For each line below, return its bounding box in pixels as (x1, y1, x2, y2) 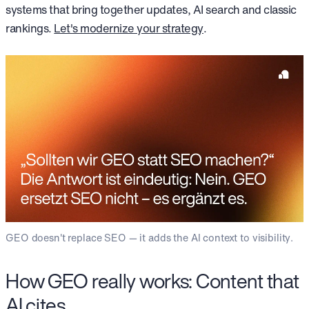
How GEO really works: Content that (6, 266, 299, 295)
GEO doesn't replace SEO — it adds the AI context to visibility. (6, 230, 294, 245)
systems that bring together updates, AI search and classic (6, 1, 297, 19)
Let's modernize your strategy (54, 20, 203, 37)
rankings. (6, 20, 54, 37)
